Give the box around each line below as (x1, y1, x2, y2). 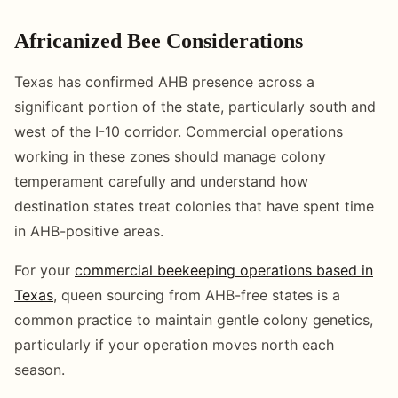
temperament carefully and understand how (14, 171, 308, 190)
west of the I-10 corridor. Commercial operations (14, 122, 343, 140)
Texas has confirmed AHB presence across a (14, 72, 314, 91)
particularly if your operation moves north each (14, 335, 334, 354)
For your (14, 260, 75, 279)
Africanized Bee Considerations (14, 28, 303, 52)
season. (14, 360, 65, 378)
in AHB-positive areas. (14, 221, 163, 240)
